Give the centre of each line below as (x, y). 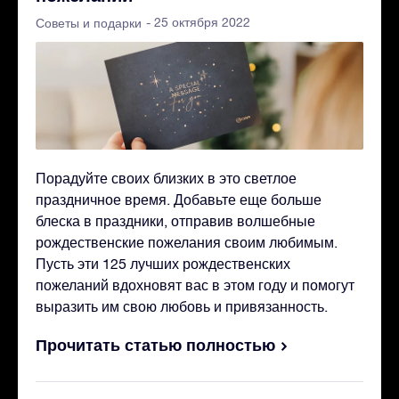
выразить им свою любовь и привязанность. (182, 307)
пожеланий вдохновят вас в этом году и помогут (195, 285)
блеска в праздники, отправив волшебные (175, 221)
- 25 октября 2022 (198, 22)
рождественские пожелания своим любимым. (187, 243)
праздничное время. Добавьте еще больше (179, 200)
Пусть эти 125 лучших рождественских (163, 264)
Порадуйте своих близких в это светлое (166, 179)
